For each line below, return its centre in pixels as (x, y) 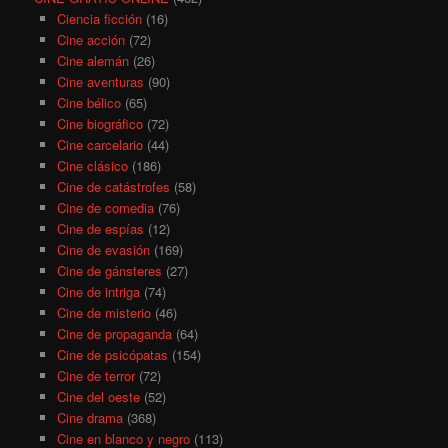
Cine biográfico (99, 123)
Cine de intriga (98, 291)
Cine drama (89, 417)
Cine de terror (95, 375)
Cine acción (90, 39)
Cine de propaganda (114, 333)
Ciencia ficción (99, 18)
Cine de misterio (103, 312)
